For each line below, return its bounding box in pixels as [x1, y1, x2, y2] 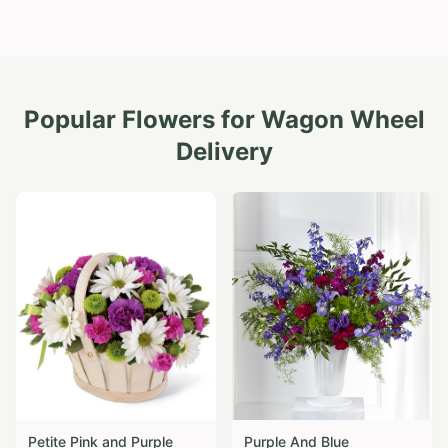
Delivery [175, 136, 273, 166]
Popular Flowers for [23, 104, 261, 134]
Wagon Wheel [260, 104, 425, 134]
